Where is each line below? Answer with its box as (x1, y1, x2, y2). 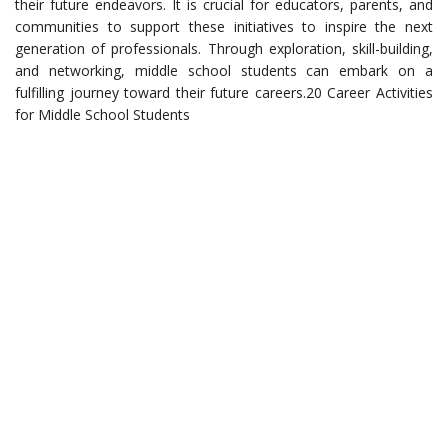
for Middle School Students (15, 105, 190, 125)
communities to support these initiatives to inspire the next (15, 17, 433, 37)
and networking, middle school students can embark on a (15, 61, 433, 81)
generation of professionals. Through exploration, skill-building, (15, 39, 433, 59)
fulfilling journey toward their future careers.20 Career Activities (15, 83, 433, 103)
